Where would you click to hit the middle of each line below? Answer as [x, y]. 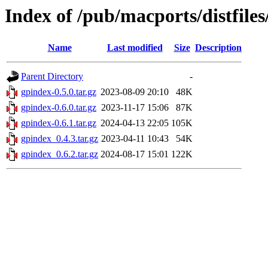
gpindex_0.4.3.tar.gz [60, 139]
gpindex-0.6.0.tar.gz [59, 108]
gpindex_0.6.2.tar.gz [60, 154]
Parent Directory [52, 77]
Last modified [135, 48]
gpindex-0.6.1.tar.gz [59, 123]
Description [218, 48]
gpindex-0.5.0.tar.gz [59, 92]
